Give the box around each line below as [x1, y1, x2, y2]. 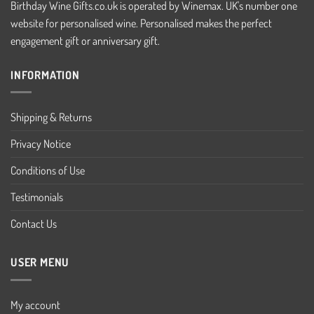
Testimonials [11, 190, 63, 205]
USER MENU [11, 255, 70, 270]
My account [11, 298, 60, 313]
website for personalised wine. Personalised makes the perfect [11, 15, 272, 30]
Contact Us [11, 217, 57, 231]
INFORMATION [11, 67, 80, 82]
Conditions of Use [11, 163, 85, 178]
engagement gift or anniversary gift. [11, 33, 160, 48]
